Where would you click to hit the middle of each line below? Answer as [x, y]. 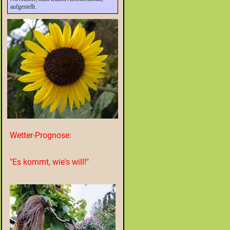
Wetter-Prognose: [41, 135]
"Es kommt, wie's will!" [49, 162]
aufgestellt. [23, 7]
